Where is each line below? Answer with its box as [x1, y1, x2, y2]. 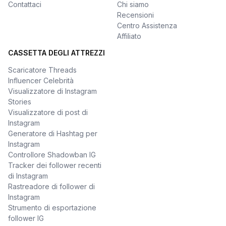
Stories [8, 97, 31, 106]
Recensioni [117, 11, 154, 19]
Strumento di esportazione [8, 203, 96, 212]
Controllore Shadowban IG [8, 150, 96, 159]
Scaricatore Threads [8, 66, 77, 74]
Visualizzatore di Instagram [8, 87, 97, 95]
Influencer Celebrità [8, 76, 74, 85]
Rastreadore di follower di [8, 182, 95, 191]
